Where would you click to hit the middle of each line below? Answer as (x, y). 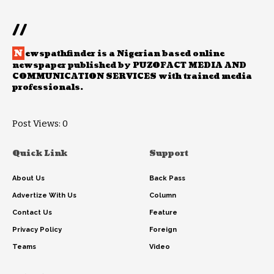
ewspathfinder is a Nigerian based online (125, 54)
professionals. (48, 87)
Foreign (163, 229)
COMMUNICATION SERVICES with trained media (132, 76)
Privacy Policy (37, 229)
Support (169, 153)
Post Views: (36, 123)
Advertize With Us (44, 195)
